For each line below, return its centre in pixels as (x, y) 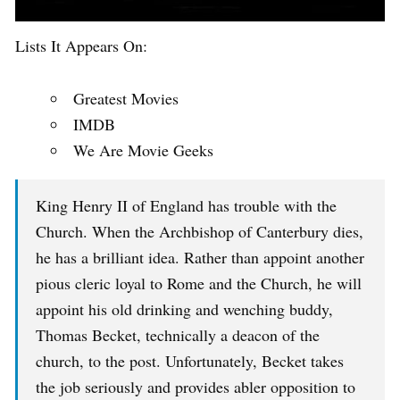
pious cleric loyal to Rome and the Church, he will (199, 283)
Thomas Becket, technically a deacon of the (178, 335)
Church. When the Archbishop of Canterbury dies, (200, 232)
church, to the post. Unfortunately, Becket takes (190, 361)
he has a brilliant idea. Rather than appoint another (200, 258)
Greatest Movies (126, 99)
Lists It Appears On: (81, 46)
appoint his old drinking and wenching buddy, (184, 309)
